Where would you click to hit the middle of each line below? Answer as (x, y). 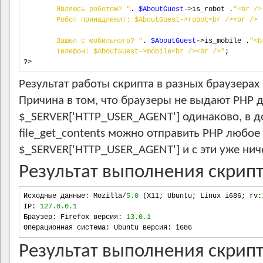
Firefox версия (87, 217)
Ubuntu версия (139, 228)
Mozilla (106, 196)
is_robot (210, 9)
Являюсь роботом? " (77, 9)
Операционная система (65, 228)
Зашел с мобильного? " (83, 41)
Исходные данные (54, 196)
